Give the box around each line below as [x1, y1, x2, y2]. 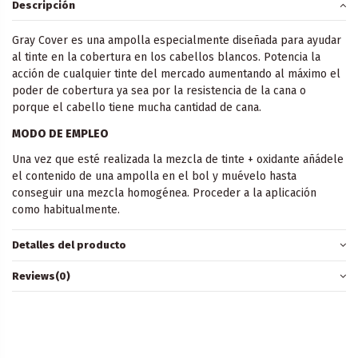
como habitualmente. [12, 202, 120, 217]
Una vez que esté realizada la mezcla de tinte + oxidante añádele [12, 152, 344, 166]
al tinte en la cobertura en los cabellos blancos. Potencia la [12, 50, 320, 65]
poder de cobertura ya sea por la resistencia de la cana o [12, 84, 306, 98]
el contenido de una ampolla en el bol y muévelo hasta [12, 169, 296, 183]
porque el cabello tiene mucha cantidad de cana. [12, 101, 261, 115]
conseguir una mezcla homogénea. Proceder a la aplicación [12, 185, 316, 200]
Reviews [12, 270, 55, 282]
